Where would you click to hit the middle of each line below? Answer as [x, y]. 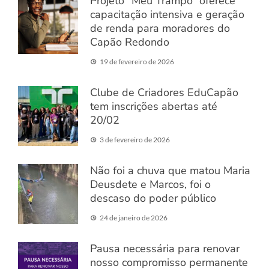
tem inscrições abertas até [154, 107]
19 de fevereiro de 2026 [137, 62]
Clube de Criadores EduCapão [164, 93]
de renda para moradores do [160, 29]
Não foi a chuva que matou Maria [170, 171]
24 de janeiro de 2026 [134, 218]
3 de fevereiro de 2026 [135, 140]
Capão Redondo [130, 42]
